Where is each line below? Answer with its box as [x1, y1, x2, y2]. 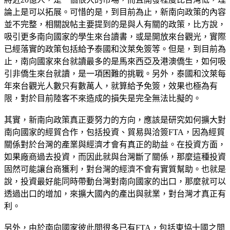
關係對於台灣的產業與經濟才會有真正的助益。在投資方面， [4, 140, 226, 149]
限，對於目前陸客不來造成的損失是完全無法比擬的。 [4, 93, 201, 103]
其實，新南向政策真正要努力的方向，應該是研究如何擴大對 [4, 115, 226, 124]
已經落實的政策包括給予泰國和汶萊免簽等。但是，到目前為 [4, 44, 226, 53]
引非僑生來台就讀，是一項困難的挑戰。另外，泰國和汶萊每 [4, 69, 226, 78]
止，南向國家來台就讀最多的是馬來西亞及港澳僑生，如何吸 [4, 56, 226, 66]
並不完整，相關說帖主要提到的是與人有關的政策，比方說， [4, 20, 226, 29]
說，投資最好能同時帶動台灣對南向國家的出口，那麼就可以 [4, 177, 226, 186]
